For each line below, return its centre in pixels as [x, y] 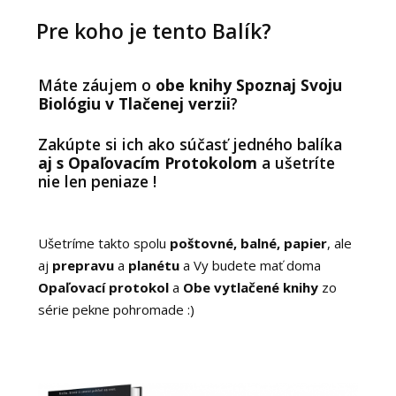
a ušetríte [296, 162]
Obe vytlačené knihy [250, 288]
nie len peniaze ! [97, 181]
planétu [153, 266]
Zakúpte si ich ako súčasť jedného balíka [190, 144]
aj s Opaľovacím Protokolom [147, 162]
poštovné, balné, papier [248, 244]
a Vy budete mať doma [250, 266]
